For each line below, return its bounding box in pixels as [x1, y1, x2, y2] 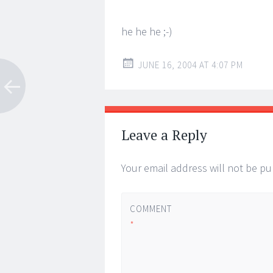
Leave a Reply [121, 126, 207, 144]
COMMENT [129, 202, 172, 214]
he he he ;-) [121, 24, 172, 38]
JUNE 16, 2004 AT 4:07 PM [138, 59, 243, 71]
